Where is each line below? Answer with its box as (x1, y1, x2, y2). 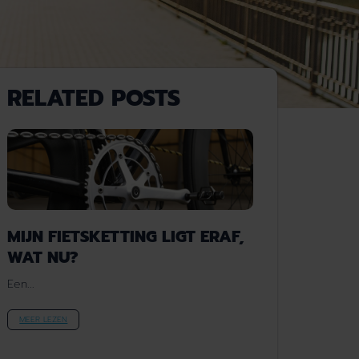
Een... (7, 275, 35, 292)
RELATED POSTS (7, 81, 181, 116)
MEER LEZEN (19, 313, 68, 325)
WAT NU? (7, 244, 79, 269)
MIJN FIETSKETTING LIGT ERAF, (7, 224, 245, 248)
